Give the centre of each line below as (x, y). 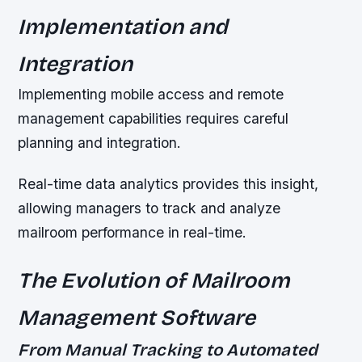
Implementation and (123, 26)
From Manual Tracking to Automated (168, 350)
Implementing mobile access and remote (151, 94)
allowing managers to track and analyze (149, 208)
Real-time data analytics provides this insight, (168, 183)
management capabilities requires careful (154, 118)
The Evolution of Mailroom (154, 280)
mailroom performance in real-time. (133, 232)
